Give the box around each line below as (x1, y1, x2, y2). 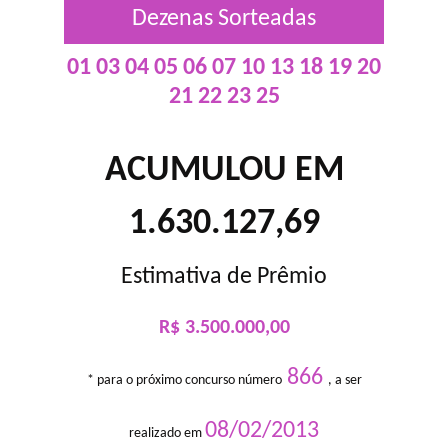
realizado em (129, 426, 205, 441)
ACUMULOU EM (104, 153, 344, 189)
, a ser (327, 373, 362, 388)
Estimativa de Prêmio (121, 265, 327, 289)
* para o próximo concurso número (86, 373, 282, 388)
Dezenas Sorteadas (132, 7, 316, 31)
